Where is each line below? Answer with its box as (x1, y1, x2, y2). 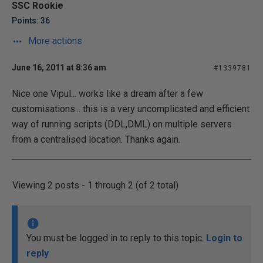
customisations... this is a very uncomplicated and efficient (12, 103, 249, 114)
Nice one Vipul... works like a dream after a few (12, 88, 203, 99)
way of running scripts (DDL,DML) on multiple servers (12, 119, 232, 130)
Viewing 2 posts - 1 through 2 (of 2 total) (12, 180, 178, 191)
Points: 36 (12, 16, 50, 25)
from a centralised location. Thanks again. (12, 134, 180, 145)
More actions (26, 35, 82, 46)
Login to (206, 232, 242, 244)
